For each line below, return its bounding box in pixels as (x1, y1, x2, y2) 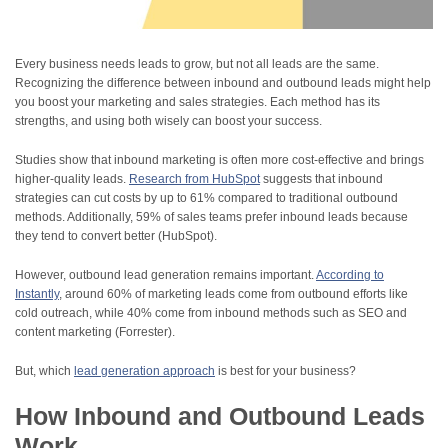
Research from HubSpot (129, 172, 260, 187)
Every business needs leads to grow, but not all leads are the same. (15, 57, 379, 72)
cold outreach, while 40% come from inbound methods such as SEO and (15, 306, 407, 321)
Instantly (15, 287, 59, 302)
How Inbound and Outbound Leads (15, 402, 425, 431)
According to (316, 268, 384, 283)
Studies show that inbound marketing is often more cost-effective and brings (15, 153, 424, 168)
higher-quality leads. (15, 172, 129, 187)
